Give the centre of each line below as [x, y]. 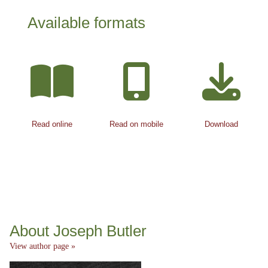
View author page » [42, 246]
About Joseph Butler [78, 231]
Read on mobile [137, 124]
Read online [52, 124]
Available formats [86, 23]
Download [221, 124]
